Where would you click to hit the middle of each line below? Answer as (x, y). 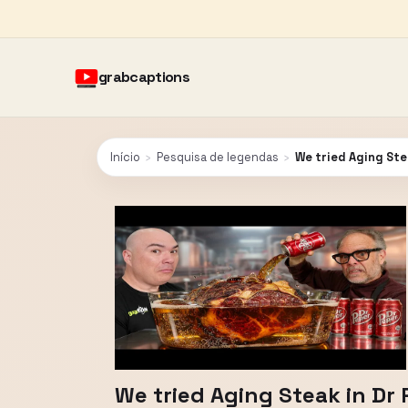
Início (125, 157)
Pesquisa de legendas (218, 157)
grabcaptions (144, 77)
